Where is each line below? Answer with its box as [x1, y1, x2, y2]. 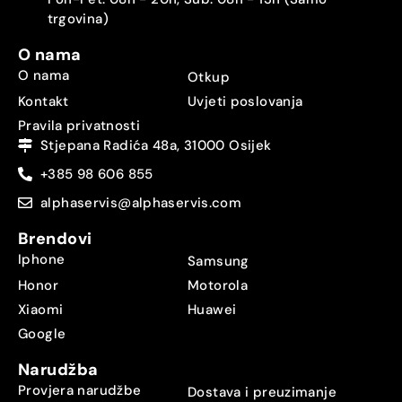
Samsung [188, 252, 249, 270]
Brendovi [18, 228, 92, 249]
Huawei [188, 301, 237, 319]
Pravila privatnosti [18, 117, 141, 135]
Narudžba [18, 359, 99, 380]
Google [18, 325, 66, 343]
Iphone [18, 249, 66, 268]
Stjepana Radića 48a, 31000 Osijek [40, 136, 272, 154]
